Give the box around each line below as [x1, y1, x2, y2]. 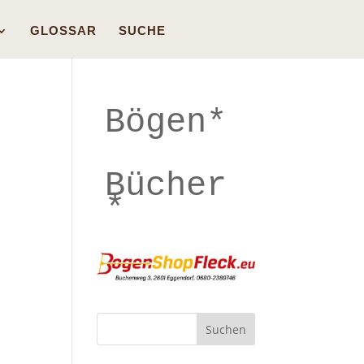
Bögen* [105, 103, 227, 142]
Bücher [105, 167, 227, 206]
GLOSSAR [30, 23, 97, 37]
